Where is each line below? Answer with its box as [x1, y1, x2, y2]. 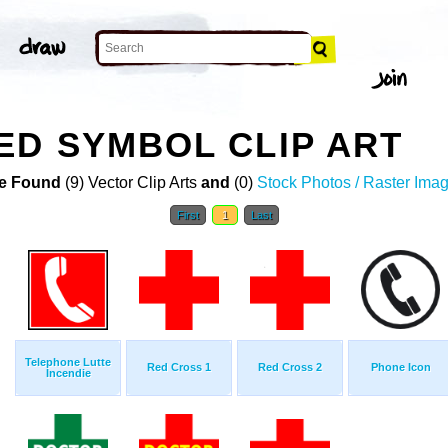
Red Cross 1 [147, 361, 211, 374]
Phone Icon [371, 361, 431, 374]
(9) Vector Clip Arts [60, 174, 201, 192]
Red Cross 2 [258, 361, 322, 374]
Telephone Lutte [25, 356, 111, 369]
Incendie [45, 367, 91, 380]
